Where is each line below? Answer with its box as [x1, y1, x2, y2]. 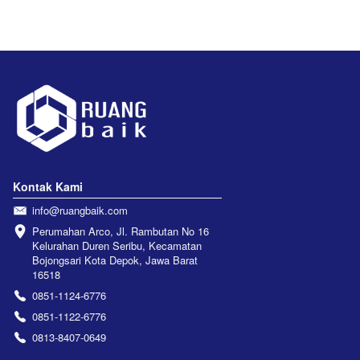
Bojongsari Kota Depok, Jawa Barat [32, 252, 198, 268]
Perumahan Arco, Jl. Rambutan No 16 [32, 223, 209, 239]
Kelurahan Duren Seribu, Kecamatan [32, 237, 202, 253]
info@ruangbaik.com [32, 202, 128, 218]
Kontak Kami [13, 178, 83, 194]
